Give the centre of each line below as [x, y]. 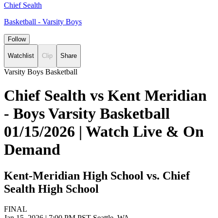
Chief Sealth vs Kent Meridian [105, 96]
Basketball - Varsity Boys [43, 22]
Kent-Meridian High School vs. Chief [97, 175]
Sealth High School [51, 189]
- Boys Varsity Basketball [87, 114]
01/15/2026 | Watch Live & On [104, 132]
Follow [17, 39]
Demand [32, 150]
